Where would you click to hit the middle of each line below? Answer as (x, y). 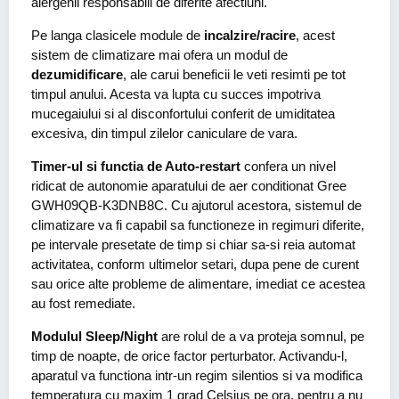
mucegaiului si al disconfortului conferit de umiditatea (183, 114)
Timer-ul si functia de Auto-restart (136, 166)
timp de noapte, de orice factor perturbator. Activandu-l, (189, 356)
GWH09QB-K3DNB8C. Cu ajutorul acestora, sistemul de (196, 205)
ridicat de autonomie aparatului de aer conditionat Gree (189, 186)
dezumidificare (77, 74)
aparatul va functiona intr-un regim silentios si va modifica (197, 375)
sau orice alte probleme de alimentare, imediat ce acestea (198, 284)
